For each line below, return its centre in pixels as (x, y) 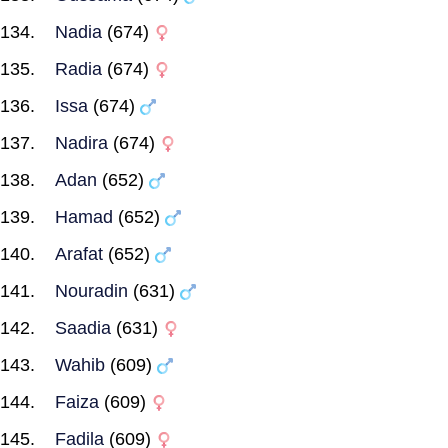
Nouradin (91, 291)
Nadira (81, 143)
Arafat (79, 254)
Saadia (83, 328)
